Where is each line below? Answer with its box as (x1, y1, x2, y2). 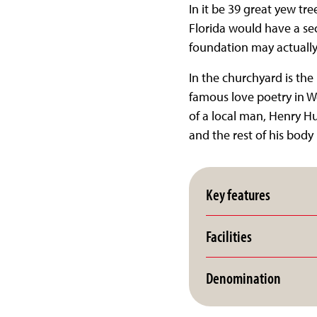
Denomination (205, 267, 281, 289)
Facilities (205, 226, 252, 247)
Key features (205, 184, 270, 205)
